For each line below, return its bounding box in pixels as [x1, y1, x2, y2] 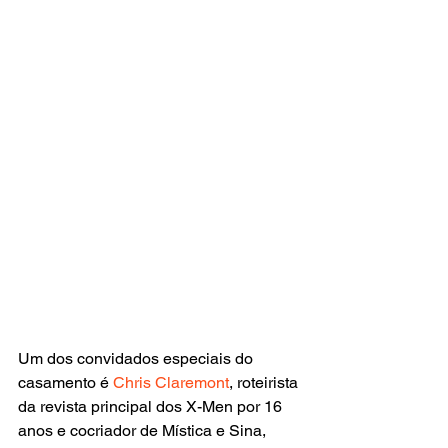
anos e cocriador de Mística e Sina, [18, 420, 270, 440]
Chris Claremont [113, 372, 229, 392]
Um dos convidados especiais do [18, 348, 257, 368]
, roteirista [229, 372, 302, 392]
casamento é [18, 372, 113, 392]
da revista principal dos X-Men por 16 [18, 396, 286, 416]
